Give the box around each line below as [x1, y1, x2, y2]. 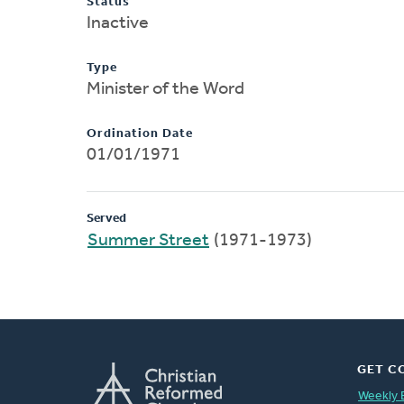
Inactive [87, 14, 149, 32]
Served [87, 211, 126, 225]
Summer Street [87, 231, 209, 250]
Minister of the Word [87, 79, 244, 98]
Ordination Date [87, 126, 193, 141]
